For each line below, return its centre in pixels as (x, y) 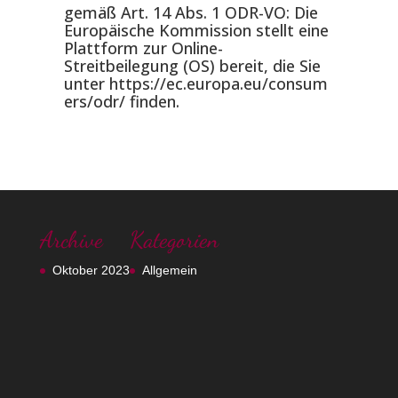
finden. (152, 101)
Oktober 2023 (91, 270)
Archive (71, 239)
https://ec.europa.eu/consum (218, 84)
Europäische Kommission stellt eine (196, 30)
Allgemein (169, 270)
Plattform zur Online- (143, 48)
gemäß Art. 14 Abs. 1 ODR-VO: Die (191, 12)
